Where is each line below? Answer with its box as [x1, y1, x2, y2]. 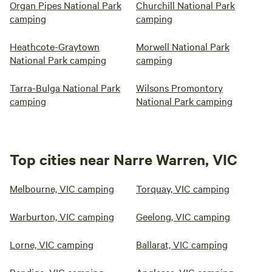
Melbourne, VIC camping [10, 182, 114, 195]
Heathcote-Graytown [10, 39, 100, 53]
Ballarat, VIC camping [136, 237, 228, 251]
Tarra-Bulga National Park [10, 81, 120, 95]
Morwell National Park [136, 39, 229, 53]
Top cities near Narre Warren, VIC [10, 149, 237, 169]
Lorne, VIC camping [10, 237, 93, 251]
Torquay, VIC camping [136, 182, 229, 195]
